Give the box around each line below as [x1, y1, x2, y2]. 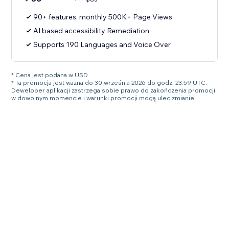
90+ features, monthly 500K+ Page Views [33, 12, 173, 22]
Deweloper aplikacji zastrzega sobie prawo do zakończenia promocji [11, 86, 216, 95]
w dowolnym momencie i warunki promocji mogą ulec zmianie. [11, 94, 196, 102]
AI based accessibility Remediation [33, 26, 150, 36]
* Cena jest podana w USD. [11, 71, 90, 79]
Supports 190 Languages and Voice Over [33, 40, 171, 50]
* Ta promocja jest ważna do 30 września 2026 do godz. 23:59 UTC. [11, 79, 208, 87]
